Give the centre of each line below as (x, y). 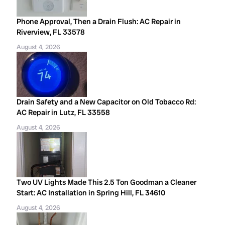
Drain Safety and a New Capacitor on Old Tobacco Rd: (106, 102)
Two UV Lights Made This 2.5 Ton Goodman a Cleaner (107, 182)
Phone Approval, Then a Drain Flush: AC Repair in (99, 22)
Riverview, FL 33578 (51, 32)
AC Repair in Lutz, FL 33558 (64, 113)
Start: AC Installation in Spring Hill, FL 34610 (91, 193)
